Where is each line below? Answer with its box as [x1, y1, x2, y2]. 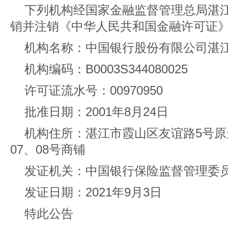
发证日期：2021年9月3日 [24, 185, 162, 199]
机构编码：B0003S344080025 [24, 62, 188, 76]
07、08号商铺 [10, 142, 85, 156]
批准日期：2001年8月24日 [24, 105, 168, 119]
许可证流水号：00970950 [24, 83, 163, 97]
